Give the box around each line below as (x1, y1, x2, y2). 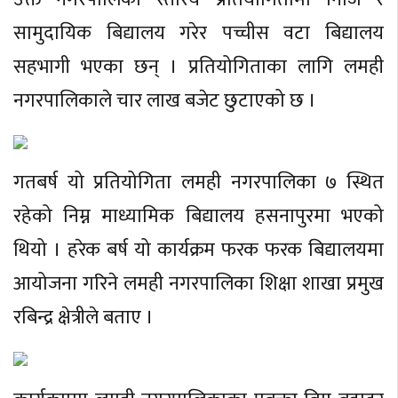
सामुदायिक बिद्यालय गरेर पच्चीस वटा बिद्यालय (13, 16, 384, 50)
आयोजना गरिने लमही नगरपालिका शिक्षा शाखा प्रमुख (13, 267, 384, 301)
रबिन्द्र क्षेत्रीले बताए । (13, 301, 154, 335)
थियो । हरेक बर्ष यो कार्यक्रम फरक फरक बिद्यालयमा (13, 234, 384, 267)
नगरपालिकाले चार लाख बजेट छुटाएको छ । (13, 84, 316, 117)
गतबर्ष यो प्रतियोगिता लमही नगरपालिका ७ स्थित (13, 166, 384, 200)
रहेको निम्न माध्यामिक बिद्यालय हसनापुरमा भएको (13, 200, 384, 234)
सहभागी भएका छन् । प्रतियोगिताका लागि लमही (13, 50, 384, 84)
